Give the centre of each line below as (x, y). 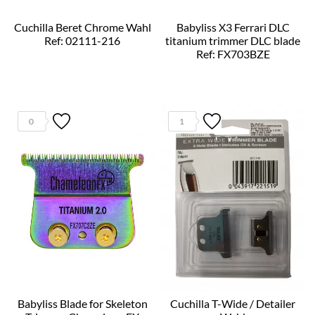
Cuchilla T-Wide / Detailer (233, 303)
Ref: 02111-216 (82, 40)
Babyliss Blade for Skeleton (82, 303)
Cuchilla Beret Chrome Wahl (82, 27)
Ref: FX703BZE (233, 53)
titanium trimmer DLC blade (233, 40)
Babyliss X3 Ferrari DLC (233, 27)
